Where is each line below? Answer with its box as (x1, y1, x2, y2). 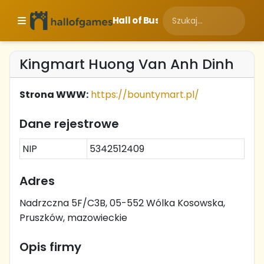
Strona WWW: (19, 88, 88, 101)
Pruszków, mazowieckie (19, 211, 127, 225)
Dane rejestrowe (19, 115, 119, 132)
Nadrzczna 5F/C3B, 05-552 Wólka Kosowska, (19, 196, 225, 210)
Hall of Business (112, 14, 185, 27)
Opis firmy (19, 239, 81, 255)
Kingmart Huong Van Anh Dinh (19, 54, 234, 74)
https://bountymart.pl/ (91, 88, 199, 101)
